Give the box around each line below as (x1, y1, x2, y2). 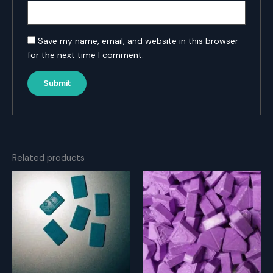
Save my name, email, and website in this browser (38, 35, 239, 46)
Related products (12, 152, 85, 164)
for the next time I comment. (27, 49, 144, 60)
